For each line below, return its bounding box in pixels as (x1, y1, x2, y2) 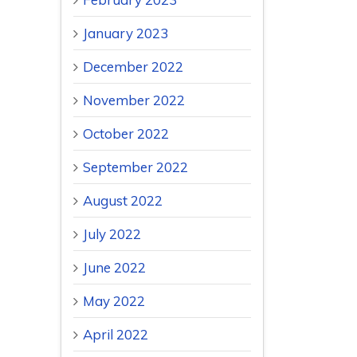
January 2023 (83, 25, 168, 42)
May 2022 (83, 292, 145, 310)
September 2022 (83, 159, 188, 176)
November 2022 (83, 92, 185, 109)
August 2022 (83, 192, 163, 210)
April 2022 (83, 326, 148, 343)
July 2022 (83, 226, 141, 243)
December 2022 (83, 58, 183, 76)
